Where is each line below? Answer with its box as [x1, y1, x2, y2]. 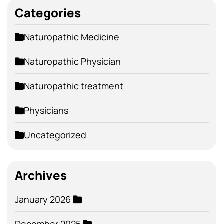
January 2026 [15, 193, 71, 206]
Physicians [24, 104, 68, 117]
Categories [15, 4, 81, 21]
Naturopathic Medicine [24, 31, 119, 43]
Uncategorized [24, 129, 86, 141]
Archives [15, 167, 67, 184]
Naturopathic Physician [24, 55, 121, 68]
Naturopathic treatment [24, 80, 123, 92]
